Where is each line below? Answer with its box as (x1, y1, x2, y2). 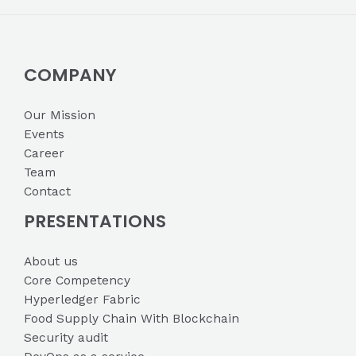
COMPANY (24, 62, 117, 87)
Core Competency (24, 273, 130, 288)
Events (24, 126, 64, 141)
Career (24, 145, 64, 161)
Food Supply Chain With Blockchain (24, 311, 239, 326)
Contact (24, 184, 71, 199)
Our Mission (24, 107, 95, 122)
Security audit (24, 330, 108, 345)
